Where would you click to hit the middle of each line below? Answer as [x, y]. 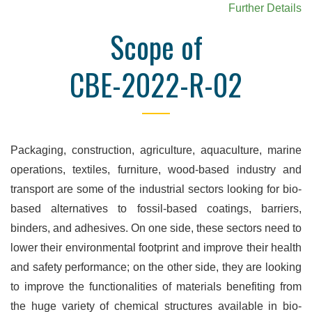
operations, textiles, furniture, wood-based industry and [156, 169]
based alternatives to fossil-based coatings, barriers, [156, 208]
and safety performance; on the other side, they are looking [156, 267]
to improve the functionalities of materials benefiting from [156, 286]
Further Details [265, 8]
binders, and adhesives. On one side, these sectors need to [156, 228]
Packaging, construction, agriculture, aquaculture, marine [156, 150]
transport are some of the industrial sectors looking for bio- [156, 189]
